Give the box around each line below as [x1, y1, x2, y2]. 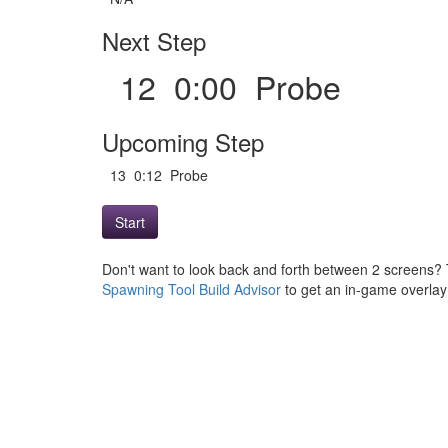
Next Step [102, 23, 206, 58]
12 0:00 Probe [102, 63, 359, 109]
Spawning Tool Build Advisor [102, 279, 281, 299]
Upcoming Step [102, 124, 264, 159]
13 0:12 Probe [102, 165, 216, 185]
